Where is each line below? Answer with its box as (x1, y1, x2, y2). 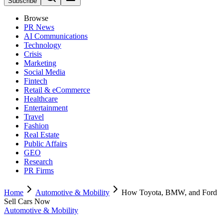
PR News (24, 23, 54, 31)
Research (24, 157, 53, 166)
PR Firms (24, 166, 54, 175)
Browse (24, 14, 48, 22)
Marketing (24, 59, 56, 67)
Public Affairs (24, 139, 67, 148)
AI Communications (24, 32, 88, 40)
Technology (24, 41, 61, 49)
